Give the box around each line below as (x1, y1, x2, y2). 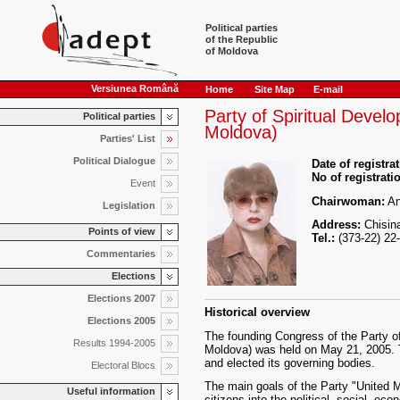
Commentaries (87, 247, 155, 259)
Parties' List (100, 132, 155, 144)
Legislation (103, 199, 155, 211)
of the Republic (195, 34, 278, 45)
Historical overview (204, 305, 310, 319)
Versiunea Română (91, 83, 179, 94)
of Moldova (195, 46, 258, 56)
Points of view (88, 226, 155, 237)
